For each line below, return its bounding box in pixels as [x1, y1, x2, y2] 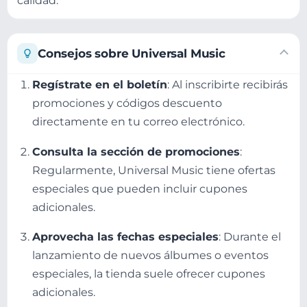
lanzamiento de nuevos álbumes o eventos [32, 247, 269, 262]
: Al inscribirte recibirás [167, 77, 288, 92]
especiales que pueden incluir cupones [32, 181, 247, 195]
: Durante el [219, 229, 281, 243]
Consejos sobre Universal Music [38, 46, 225, 60]
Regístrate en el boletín [32, 77, 167, 92]
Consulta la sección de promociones [32, 144, 240, 158]
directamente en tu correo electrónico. [32, 114, 245, 129]
